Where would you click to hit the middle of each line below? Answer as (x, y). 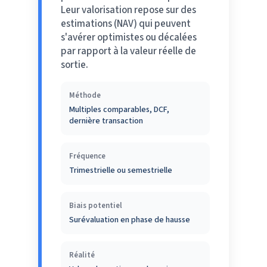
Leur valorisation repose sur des (128, 10)
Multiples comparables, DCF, (119, 109)
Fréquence (87, 156)
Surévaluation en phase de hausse (130, 220)
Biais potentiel (96, 205)
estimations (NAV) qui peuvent (126, 24)
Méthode (85, 95)
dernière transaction (106, 121)
